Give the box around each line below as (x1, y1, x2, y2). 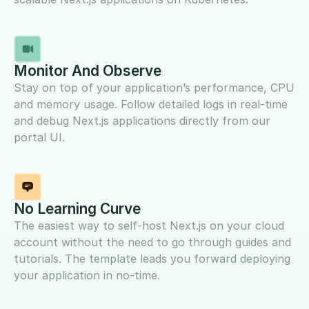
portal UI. (14, 130, 65, 144)
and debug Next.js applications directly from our (14, 113, 270, 128)
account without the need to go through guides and (14, 235, 291, 249)
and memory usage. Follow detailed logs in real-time (14, 97, 288, 111)
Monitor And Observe (14, 61, 161, 79)
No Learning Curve (14, 199, 141, 217)
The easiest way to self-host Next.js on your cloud (14, 218, 284, 232)
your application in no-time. (14, 268, 160, 282)
